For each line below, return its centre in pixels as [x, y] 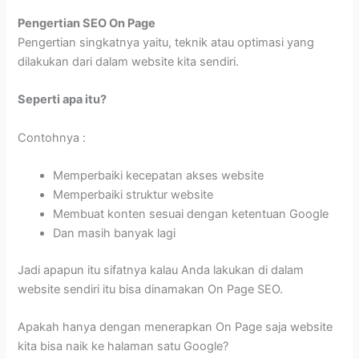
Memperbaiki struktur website [133, 194]
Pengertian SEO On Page [87, 23]
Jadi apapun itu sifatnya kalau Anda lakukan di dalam [161, 270]
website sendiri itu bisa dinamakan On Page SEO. [151, 289]
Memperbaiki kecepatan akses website [159, 175]
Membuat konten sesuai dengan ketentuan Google [191, 214]
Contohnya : [52, 137]
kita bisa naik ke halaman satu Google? [123, 347]
